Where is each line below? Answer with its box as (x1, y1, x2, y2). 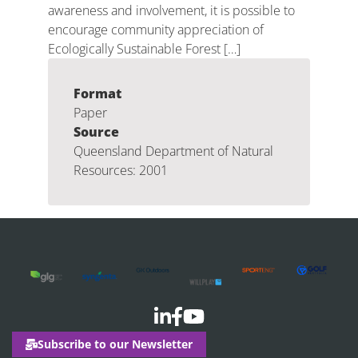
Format (74, 85, 121, 102)
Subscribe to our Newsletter (38, 336, 193, 352)
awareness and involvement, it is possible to (48, 2, 295, 19)
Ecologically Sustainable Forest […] (48, 40, 241, 58)
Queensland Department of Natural (74, 142, 273, 160)
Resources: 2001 (74, 161, 168, 179)
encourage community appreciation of (48, 21, 264, 38)
